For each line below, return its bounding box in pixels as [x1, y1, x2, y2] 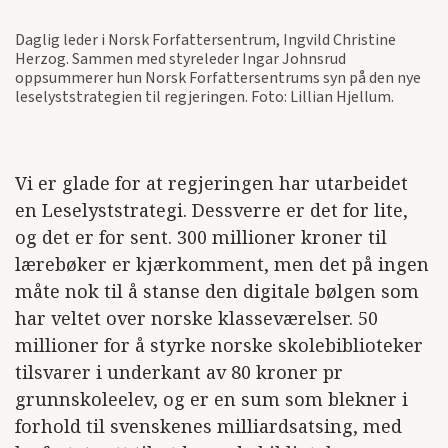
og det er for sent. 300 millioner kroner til [15, 224, 387, 249]
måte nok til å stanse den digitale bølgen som [15, 278, 419, 303]
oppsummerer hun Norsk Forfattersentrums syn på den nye [15, 66, 421, 89]
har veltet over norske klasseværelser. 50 [15, 305, 378, 330]
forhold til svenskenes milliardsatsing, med [15, 413, 402, 438]
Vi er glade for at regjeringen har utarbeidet [15, 170, 408, 195]
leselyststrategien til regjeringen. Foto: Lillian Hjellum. [15, 85, 394, 108]
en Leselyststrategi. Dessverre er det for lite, [15, 197, 408, 222]
